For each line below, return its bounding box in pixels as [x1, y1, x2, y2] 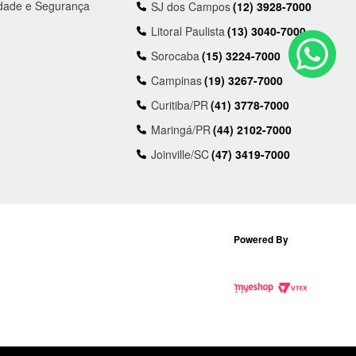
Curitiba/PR [151, 97, 209, 114]
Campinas [151, 72, 203, 89]
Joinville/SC [151, 146, 210, 163]
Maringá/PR [151, 122, 211, 138]
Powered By [233, 232, 288, 247]
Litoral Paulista [151, 23, 226, 40]
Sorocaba [151, 48, 200, 64]
